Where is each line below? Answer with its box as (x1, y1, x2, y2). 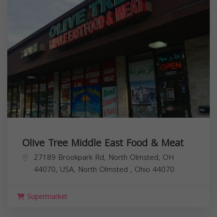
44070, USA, (34, 163, 78, 176)
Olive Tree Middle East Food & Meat (22, 134, 184, 152)
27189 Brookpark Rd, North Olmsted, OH (34, 151, 174, 164)
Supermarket (25, 190, 67, 203)
